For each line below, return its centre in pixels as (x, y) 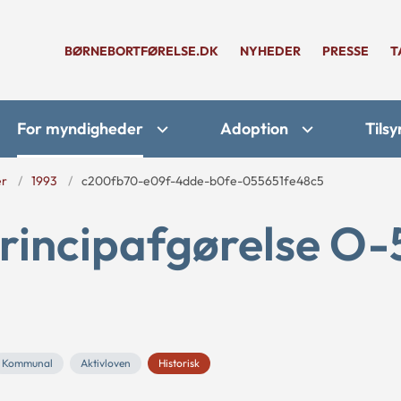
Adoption (254, 128)
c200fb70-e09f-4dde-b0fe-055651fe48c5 (203, 181)
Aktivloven (106, 363)
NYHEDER (270, 51)
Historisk (179, 363)
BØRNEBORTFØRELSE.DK (141, 51)
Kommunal (27, 363)
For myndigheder (80, 128)
